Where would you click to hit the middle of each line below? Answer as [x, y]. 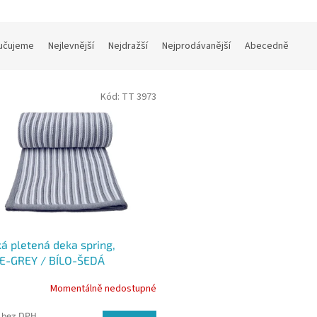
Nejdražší [128, 46]
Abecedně [267, 46]
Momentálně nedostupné [103, 289]
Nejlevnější [71, 46]
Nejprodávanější [196, 46]
